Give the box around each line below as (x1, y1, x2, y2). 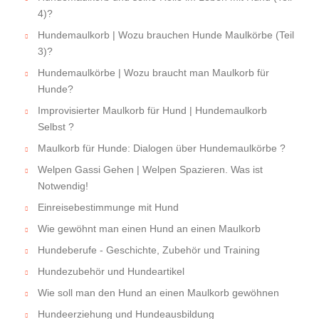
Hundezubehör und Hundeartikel (38, 266, 184, 278)
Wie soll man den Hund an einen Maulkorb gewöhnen (38, 287, 279, 299)
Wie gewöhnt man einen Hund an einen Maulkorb (38, 223, 261, 235)
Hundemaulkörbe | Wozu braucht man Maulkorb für (38, 67, 269, 79)
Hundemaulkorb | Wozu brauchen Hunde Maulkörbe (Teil (38, 29, 294, 41)
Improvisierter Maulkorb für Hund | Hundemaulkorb (38, 105, 267, 117)
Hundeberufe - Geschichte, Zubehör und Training (38, 244, 260, 256)
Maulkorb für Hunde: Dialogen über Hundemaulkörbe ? (38, 142, 286, 155)
